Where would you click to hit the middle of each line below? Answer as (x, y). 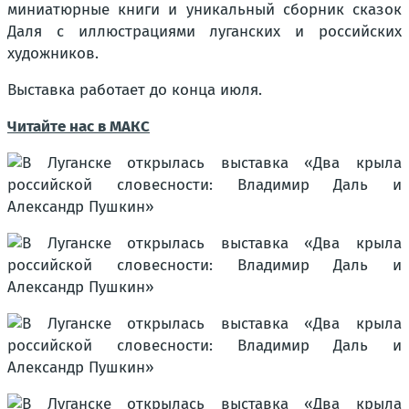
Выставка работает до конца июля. (135, 90)
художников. (53, 53)
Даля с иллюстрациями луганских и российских (204, 31)
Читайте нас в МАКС (79, 126)
